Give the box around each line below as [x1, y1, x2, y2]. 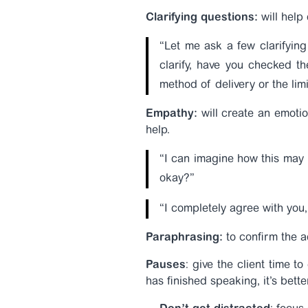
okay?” [159, 173, 198, 184]
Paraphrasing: [146, 232, 223, 243]
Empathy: [146, 109, 197, 120]
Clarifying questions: [146, 12, 258, 23]
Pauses [146, 260, 186, 271]
